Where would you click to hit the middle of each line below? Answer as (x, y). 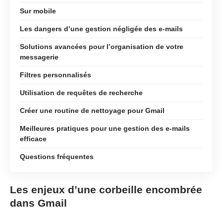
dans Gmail (38, 203)
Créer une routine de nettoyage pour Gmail (92, 110)
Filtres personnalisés (55, 75)
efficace (33, 139)
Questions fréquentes (57, 156)
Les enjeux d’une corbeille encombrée (106, 190)
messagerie (39, 57)
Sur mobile (38, 11)
